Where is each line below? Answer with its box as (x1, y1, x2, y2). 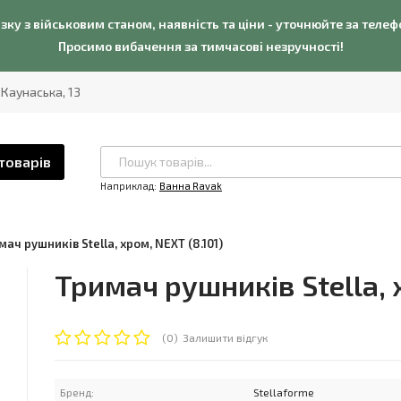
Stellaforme (253, 386, 315, 398)
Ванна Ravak (159, 179, 222, 192)
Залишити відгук (183, 331, 269, 344)
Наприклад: (100, 179, 157, 192)
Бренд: (60, 386, 95, 398)
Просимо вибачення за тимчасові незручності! (57, 38, 344, 54)
